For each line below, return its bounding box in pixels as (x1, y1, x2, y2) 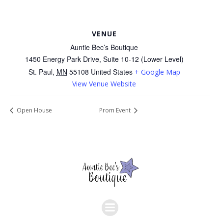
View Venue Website (72, 79, 136, 88)
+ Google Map (134, 67, 180, 77)
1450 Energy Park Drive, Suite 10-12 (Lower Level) (25, 54, 184, 64)
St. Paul (28, 66, 53, 77)
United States (90, 66, 133, 77)
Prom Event (99, 106, 132, 115)
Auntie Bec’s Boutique (70, 42, 138, 52)
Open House (15, 106, 52, 115)
